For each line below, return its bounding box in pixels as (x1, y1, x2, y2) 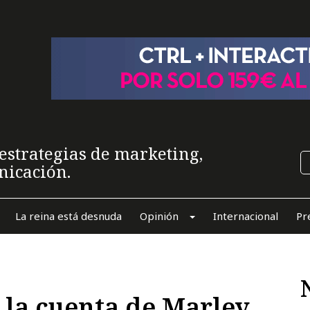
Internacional (212, 208, 278, 223)
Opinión (139, 208, 179, 223)
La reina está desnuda (15, 208, 122, 223)
